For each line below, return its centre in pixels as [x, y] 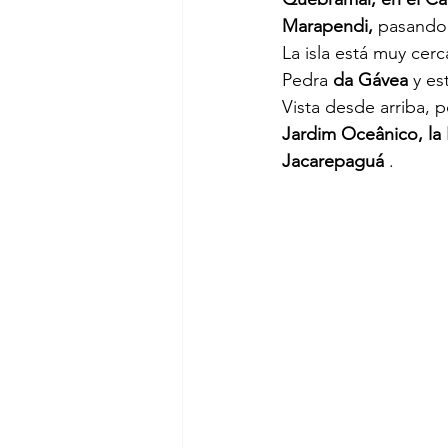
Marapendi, [327, 26]
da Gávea [370, 80]
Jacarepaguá [333, 161]
